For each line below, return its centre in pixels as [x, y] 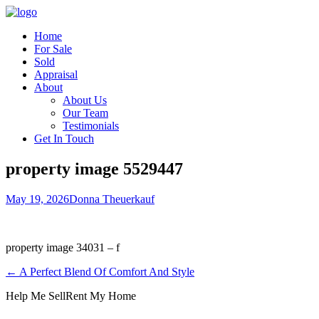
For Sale [53, 49]
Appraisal [56, 74]
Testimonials [91, 126]
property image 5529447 [94, 168]
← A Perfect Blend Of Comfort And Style [100, 271]
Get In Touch [64, 138]
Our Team [85, 113]
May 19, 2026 [37, 199]
